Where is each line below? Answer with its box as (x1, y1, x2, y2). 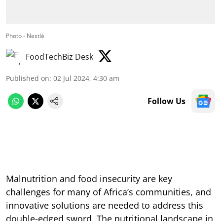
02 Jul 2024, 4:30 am (53, 73, 119, 83)
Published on (6, 73, 49, 83)
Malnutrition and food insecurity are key (6, 172, 172, 184)
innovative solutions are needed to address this (6, 199, 203, 211)
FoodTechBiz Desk (26, 51, 93, 62)
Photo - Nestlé (6, 31, 44, 40)
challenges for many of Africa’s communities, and (6, 185, 211, 198)
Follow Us (147, 95, 185, 107)
